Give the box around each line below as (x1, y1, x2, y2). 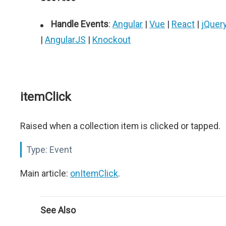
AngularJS (45, 34, 86, 45)
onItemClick (70, 168, 118, 179)
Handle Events (51, 19, 108, 29)
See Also (40, 205, 76, 215)
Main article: (20, 168, 70, 179)
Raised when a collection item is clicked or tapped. (20, 121, 220, 131)
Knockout (92, 34, 131, 45)
